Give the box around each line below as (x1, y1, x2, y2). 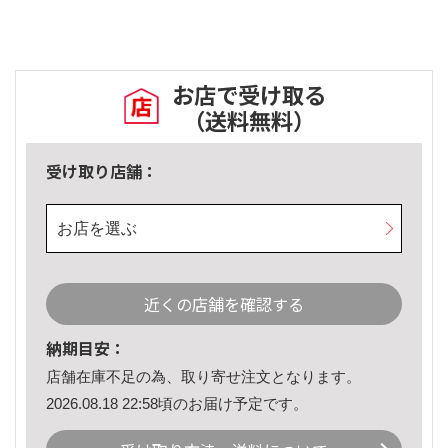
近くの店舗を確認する (144, 292, 304, 317)
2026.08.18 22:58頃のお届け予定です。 (46, 394, 308, 412)
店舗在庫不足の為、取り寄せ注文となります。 (46, 368, 361, 386)
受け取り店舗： (46, 159, 158, 184)
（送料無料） (183, 104, 315, 137)
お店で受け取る (172, 78, 326, 111)
